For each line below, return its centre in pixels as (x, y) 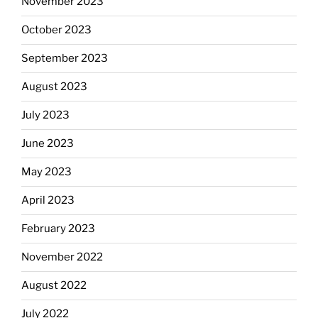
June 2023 (48, 144)
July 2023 (45, 115)
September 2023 (65, 59)
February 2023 (58, 229)
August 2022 (54, 286)
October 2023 (56, 30)
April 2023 (48, 201)
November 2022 (62, 257)
